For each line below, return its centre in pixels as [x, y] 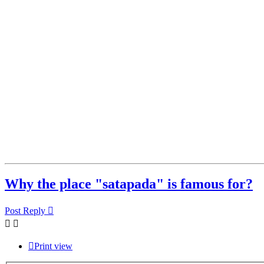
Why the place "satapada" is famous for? [129, 184]
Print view [53, 246]
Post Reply [25, 211]
